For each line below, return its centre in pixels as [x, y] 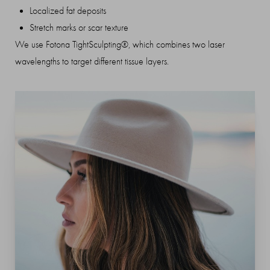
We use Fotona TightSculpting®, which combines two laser [120, 45]
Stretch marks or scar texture [79, 28]
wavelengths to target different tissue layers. [92, 62]
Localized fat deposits [68, 11]
